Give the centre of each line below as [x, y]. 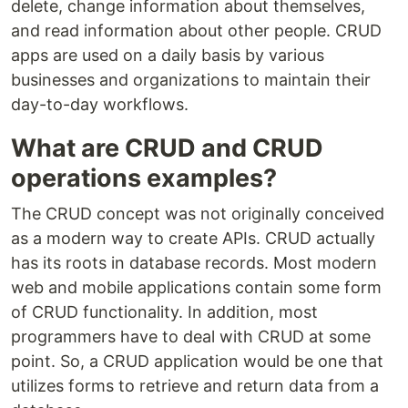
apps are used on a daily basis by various [168, 56]
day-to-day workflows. [100, 105]
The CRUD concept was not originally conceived [198, 214]
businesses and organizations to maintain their [191, 80]
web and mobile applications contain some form [196, 288]
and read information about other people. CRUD [196, 31]
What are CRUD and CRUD [167, 148]
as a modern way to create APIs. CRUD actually [193, 239]
